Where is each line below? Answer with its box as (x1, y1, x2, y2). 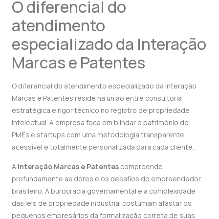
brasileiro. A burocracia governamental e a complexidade (12, 186, 196, 196)
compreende (119, 161, 163, 171)
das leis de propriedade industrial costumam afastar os (12, 198, 192, 208)
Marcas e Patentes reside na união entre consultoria (12, 93, 182, 103)
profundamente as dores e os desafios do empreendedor (12, 174, 201, 183)
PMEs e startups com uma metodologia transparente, (12, 130, 186, 140)
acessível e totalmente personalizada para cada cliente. (12, 142, 194, 152)
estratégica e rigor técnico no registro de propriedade (12, 106, 190, 115)
